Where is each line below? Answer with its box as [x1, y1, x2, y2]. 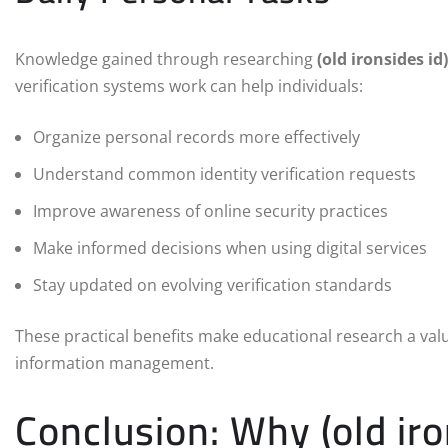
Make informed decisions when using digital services [33, 237, 427, 260]
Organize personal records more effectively [33, 126, 360, 149]
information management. [15, 352, 214, 375]
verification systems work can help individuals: [15, 75, 363, 98]
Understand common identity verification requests [33, 163, 416, 186]
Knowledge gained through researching [15, 48, 317, 71]
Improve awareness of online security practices [33, 200, 388, 223]
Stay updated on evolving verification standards [33, 274, 392, 297]
